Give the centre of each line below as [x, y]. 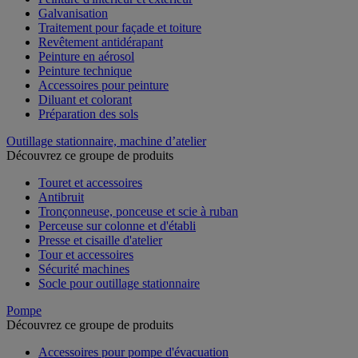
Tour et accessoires [86, 254]
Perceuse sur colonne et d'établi [117, 225]
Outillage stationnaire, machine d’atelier [106, 141]
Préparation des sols [88, 113]
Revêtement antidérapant [101, 42]
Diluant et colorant [85, 99]
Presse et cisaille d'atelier [100, 240]
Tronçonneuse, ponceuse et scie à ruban [138, 211]
